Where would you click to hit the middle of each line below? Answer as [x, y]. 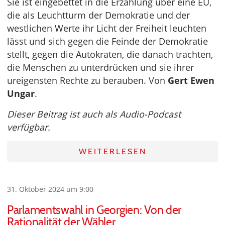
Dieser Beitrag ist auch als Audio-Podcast [94, 114]
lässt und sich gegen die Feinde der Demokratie [107, 41]
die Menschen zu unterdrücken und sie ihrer [100, 67]
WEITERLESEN [113, 151]
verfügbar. [29, 127]
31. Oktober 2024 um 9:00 [50, 189]
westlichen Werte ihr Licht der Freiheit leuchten [107, 28]
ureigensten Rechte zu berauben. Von [87, 80]
